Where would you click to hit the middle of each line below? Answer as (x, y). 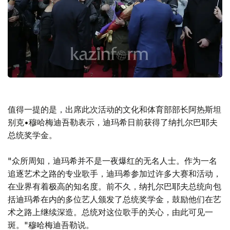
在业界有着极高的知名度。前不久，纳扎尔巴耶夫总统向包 (114, 186)
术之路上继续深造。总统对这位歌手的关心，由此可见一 (110, 212)
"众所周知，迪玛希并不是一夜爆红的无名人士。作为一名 (112, 160)
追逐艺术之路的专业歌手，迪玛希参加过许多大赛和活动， (114, 173)
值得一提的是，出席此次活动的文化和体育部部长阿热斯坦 (114, 109)
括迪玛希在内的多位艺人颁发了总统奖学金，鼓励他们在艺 (114, 199)
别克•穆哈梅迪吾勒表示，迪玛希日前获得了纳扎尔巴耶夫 (113, 122)
